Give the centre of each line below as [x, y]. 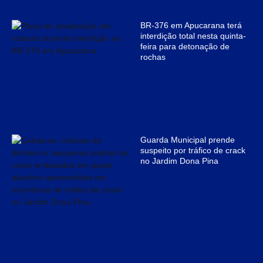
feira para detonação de [185, 46]
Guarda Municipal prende [188, 139]
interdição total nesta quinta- [193, 36]
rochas [153, 57]
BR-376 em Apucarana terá [191, 25]
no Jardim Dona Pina [179, 161]
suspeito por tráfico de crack [193, 150]
